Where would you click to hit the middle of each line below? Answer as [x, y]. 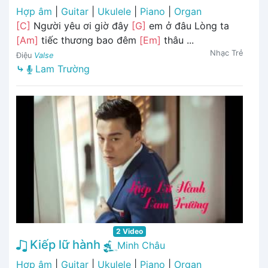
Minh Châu [141, 246]
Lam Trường [61, 69]
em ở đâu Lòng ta [188, 26]
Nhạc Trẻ [226, 53]
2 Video [130, 232]
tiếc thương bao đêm [89, 40]
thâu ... [177, 40]
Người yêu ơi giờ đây [81, 26]
